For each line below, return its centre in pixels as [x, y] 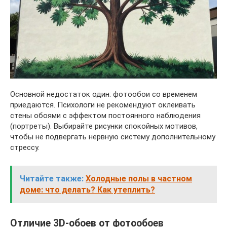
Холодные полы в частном [139, 178]
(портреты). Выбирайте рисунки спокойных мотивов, [104, 126]
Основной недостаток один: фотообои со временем [104, 94]
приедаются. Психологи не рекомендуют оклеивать [103, 105]
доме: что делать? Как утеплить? [87, 190]
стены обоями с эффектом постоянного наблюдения [105, 115]
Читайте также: [52, 178]
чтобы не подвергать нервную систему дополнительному [113, 137]
